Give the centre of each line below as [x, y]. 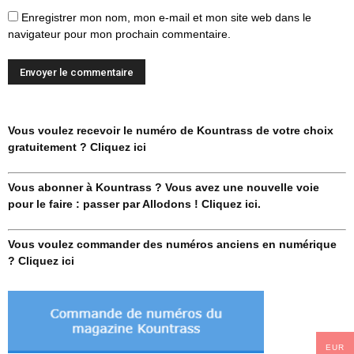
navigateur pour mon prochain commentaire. [119, 34]
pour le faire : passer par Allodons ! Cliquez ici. [134, 203]
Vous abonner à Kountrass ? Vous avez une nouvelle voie [164, 187]
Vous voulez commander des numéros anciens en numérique [172, 244]
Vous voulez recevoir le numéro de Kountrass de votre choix [171, 130]
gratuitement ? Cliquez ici [77, 147]
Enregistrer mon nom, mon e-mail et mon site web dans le [166, 17]
